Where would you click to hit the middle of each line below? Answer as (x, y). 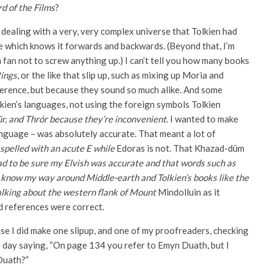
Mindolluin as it (189, 192)
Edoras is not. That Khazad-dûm (180, 148)
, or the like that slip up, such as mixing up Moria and (120, 75)
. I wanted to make (202, 119)
